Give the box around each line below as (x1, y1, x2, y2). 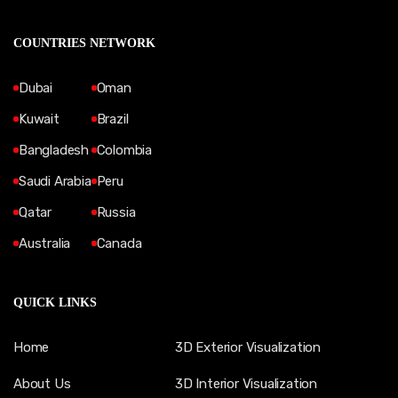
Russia (96, 204, 136, 221)
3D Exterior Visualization (175, 339, 321, 356)
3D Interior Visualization (175, 376, 317, 393)
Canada (96, 235, 142, 252)
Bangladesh (19, 142, 89, 159)
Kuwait (19, 111, 60, 128)
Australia (19, 235, 71, 252)
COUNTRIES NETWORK (13, 36, 155, 50)
